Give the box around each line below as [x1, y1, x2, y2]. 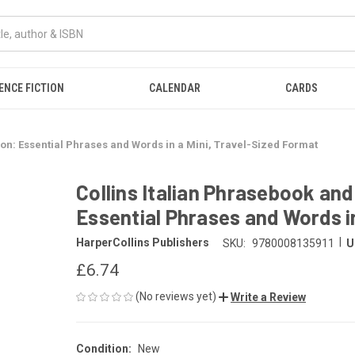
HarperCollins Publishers [76, 236, 209, 250]
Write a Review [231, 290, 306, 303]
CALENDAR [149, 82, 201, 94]
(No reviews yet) [136, 289, 216, 303]
